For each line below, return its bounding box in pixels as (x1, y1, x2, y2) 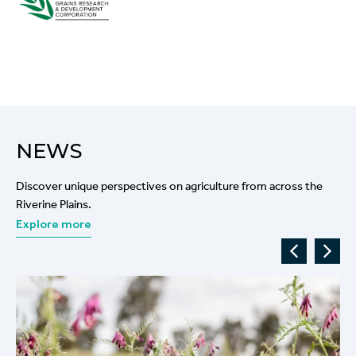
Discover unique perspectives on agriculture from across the (16, 178, 323, 193)
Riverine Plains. (16, 196, 91, 211)
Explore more (16, 216, 91, 231)
